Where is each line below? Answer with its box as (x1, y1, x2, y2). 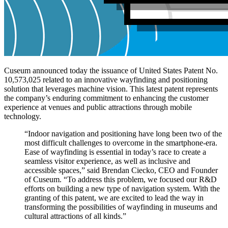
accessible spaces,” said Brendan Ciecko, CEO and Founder (24, 166, 218, 175)
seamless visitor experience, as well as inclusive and (24, 157, 190, 166)
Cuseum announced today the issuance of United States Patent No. (4, 66, 218, 75)
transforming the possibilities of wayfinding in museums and (24, 203, 217, 212)
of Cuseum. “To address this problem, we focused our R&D (24, 175, 217, 184)
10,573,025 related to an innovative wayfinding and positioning (4, 75, 208, 84)
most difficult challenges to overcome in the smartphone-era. (24, 138, 217, 148)
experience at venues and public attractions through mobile (4, 103, 192, 112)
